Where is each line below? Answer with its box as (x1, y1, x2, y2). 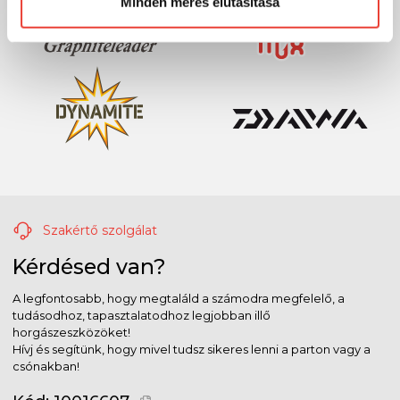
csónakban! (12, 358, 79, 373)
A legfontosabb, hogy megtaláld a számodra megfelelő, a (12, 290, 345, 305)
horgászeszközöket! (12, 324, 130, 339)
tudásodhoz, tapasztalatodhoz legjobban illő (12, 307, 271, 322)
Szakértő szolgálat (39, 221, 157, 238)
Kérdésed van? (12, 253, 166, 279)
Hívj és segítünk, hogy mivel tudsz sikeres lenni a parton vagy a (12, 341, 371, 356)
